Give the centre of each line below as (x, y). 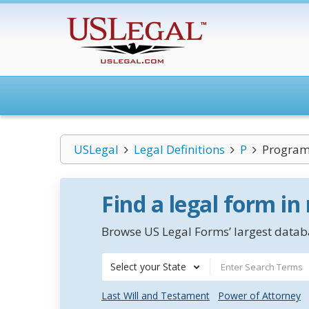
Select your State (148, 267)
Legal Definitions (179, 149)
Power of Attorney (259, 296)
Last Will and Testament (156, 296)
